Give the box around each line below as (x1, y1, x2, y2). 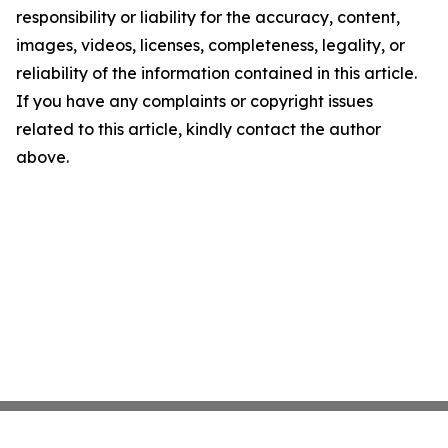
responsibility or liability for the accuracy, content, (16, 7, 400, 27)
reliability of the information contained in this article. (16, 63, 417, 83)
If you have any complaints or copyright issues (16, 91, 373, 111)
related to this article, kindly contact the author (16, 119, 381, 139)
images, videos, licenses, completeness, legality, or (16, 35, 405, 55)
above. (16, 147, 69, 167)
